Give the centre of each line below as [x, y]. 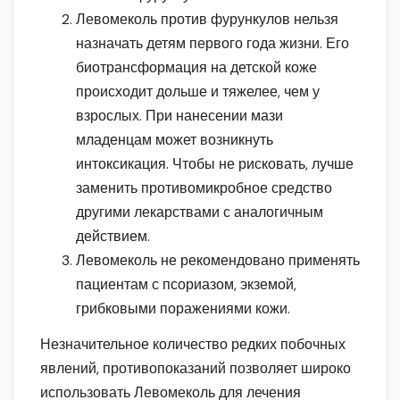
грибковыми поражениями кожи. [183, 309]
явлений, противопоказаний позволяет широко [196, 368]
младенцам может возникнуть [175, 140]
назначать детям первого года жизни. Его [212, 44]
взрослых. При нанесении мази [179, 116]
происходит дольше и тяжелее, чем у [198, 92]
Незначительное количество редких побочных [193, 344]
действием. [113, 237]
